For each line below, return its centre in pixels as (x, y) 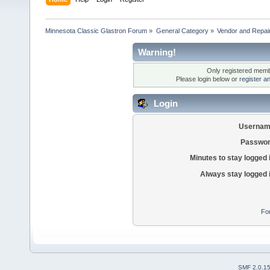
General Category (182, 30)
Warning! (157, 52)
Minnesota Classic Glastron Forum (96, 30)
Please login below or (208, 79)
